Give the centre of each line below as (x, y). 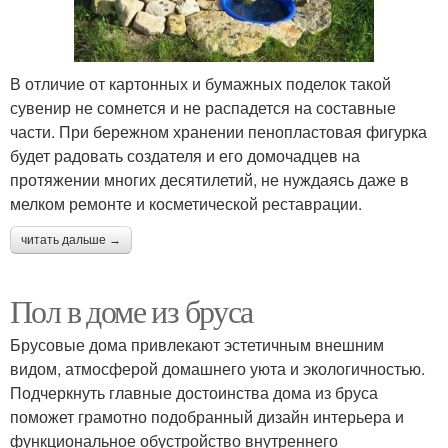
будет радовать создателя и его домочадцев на (185, 156)
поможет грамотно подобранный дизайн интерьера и (207, 417)
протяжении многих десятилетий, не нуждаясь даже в (209, 180)
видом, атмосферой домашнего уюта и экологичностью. (217, 369)
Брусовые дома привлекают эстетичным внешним (197, 345)
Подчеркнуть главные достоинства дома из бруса (194, 393)
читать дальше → (71, 240)
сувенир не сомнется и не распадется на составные (203, 108)
